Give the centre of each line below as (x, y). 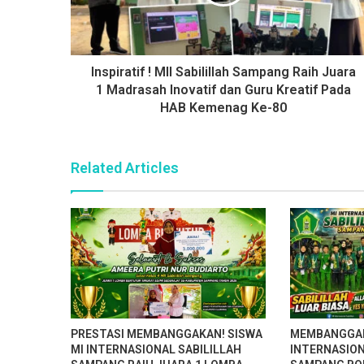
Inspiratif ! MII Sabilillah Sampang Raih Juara (223, 72)
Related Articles (125, 168)
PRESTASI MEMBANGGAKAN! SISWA (167, 334)
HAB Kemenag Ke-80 (223, 108)
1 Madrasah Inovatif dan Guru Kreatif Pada (223, 90)
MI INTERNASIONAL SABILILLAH (156, 349)
